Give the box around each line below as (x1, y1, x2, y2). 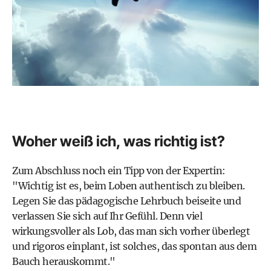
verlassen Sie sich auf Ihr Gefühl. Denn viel (12, 209, 202, 222)
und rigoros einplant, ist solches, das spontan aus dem (12, 240, 256, 252)
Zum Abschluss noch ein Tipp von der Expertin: (12, 164, 226, 177)
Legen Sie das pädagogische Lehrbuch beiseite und (12, 194, 241, 207)
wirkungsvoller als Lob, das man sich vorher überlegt (12, 224, 250, 237)
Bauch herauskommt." (12, 255, 116, 267)
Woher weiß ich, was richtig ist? (12, 132, 225, 150)
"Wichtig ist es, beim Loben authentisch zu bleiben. (12, 179, 245, 192)
